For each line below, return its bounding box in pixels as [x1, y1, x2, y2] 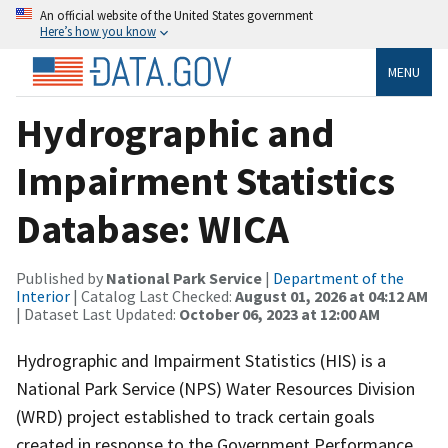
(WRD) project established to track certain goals [16, 404, 375, 428]
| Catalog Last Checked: [70, 285, 235, 306]
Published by [16, 267, 106, 288]
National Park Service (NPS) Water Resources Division [16, 376, 415, 400]
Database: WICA [16, 203, 289, 254]
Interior [16, 285, 70, 306]
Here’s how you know [40, 23, 156, 39]
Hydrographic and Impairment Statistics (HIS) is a [16, 348, 386, 372]
